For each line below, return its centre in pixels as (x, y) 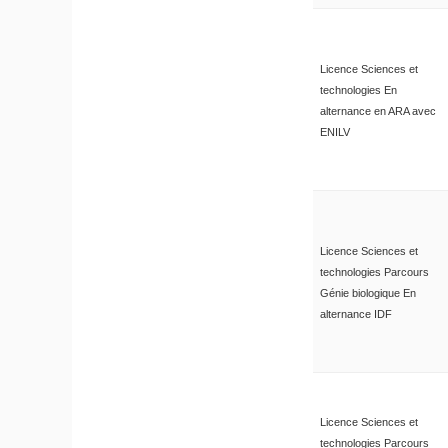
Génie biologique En (367, 292)
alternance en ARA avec (377, 110)
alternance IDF (355, 313)
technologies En (358, 89)
